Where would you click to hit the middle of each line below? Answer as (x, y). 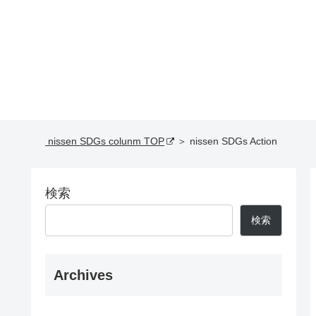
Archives (83, 275)
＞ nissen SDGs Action (226, 141)
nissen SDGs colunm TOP (105, 141)
